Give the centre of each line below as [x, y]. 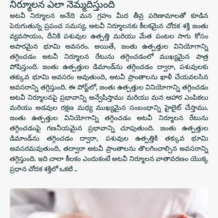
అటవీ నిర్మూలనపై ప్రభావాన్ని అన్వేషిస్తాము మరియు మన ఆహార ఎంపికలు [109, 97]
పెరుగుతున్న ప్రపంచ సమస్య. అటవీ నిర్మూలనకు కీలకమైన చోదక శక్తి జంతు [109, 26]
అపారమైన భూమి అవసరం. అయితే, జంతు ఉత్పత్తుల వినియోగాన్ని [109, 46]
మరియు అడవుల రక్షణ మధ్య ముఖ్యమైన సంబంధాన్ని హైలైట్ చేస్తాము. [109, 107]
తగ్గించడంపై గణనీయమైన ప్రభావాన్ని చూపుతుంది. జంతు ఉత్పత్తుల [109, 128]
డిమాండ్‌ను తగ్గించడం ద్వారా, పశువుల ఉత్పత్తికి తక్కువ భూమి [109, 138]
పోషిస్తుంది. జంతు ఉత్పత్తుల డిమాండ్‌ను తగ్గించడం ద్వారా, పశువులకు [109, 66]
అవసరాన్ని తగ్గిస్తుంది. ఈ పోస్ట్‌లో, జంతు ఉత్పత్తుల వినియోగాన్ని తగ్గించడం [109, 87]
